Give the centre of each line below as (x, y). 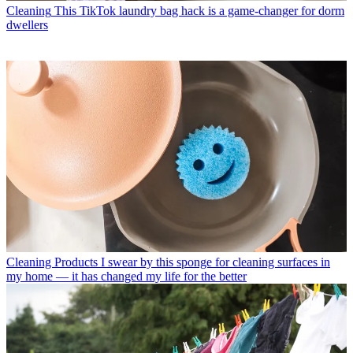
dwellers (27, 25)
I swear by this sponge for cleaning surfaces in (216, 262)
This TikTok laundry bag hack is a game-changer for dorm (199, 11)
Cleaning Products (52, 262)
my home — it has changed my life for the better (126, 277)
